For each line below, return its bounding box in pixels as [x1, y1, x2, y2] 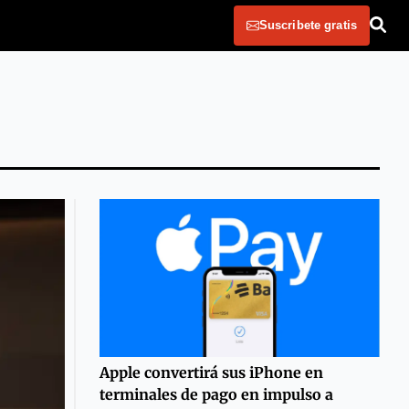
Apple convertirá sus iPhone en [99, 362, 323, 382]
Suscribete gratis [258, 18, 357, 32]
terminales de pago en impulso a [99, 384, 333, 404]
